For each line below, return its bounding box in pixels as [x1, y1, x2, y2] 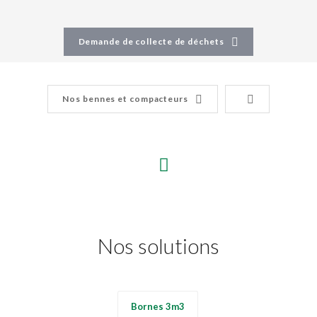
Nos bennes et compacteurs [62, 93, 188, 104]
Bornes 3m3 [131, 300, 185, 312]
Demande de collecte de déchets [78, 35, 224, 47]
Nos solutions [98, 232, 219, 258]
